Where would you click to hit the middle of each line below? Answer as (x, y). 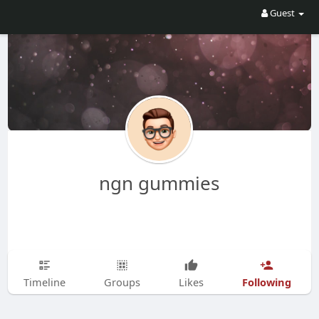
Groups (122, 282)
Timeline (44, 282)
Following (266, 282)
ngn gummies (159, 183)
